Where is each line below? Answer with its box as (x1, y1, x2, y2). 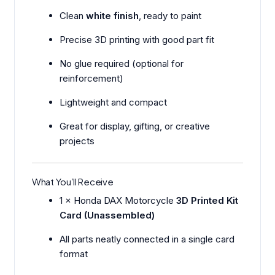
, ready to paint (139, 10, 202, 22)
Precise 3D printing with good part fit (60, 34, 215, 46)
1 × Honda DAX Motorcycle (60, 194, 177, 206)
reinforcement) (60, 72, 124, 85)
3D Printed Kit (176, 194, 239, 206)
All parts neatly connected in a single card (60, 233, 235, 245)
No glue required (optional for (60, 58, 184, 70)
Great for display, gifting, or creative (60, 120, 211, 133)
